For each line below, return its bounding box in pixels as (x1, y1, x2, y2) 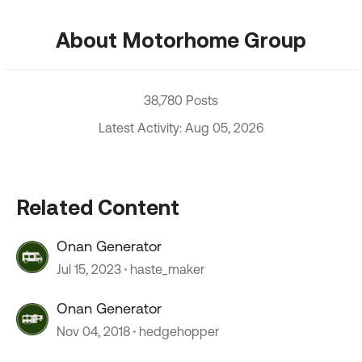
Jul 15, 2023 (57, 262, 121, 276)
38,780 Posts (144, 93, 218, 107)
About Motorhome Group (56, 27, 306, 52)
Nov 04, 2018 (57, 324, 130, 339)
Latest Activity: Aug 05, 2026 (99, 120, 263, 135)
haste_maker (130, 262, 204, 276)
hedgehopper (139, 324, 219, 339)
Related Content (16, 195, 179, 219)
